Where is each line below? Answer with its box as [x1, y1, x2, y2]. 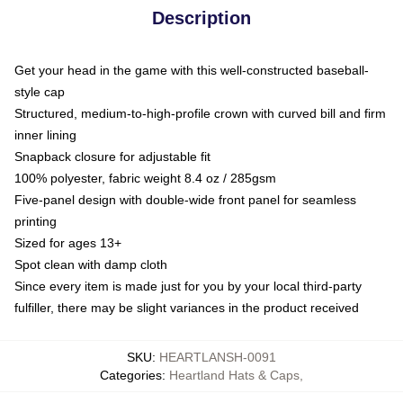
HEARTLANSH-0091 [159, 349, 276, 364]
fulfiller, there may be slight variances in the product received [14, 300, 359, 315]
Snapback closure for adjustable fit [14, 148, 210, 164]
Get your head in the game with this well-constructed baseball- [14, 62, 369, 77]
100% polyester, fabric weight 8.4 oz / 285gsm [14, 170, 276, 185]
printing [14, 213, 57, 228]
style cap [14, 84, 65, 99]
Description [152, 7, 251, 28]
